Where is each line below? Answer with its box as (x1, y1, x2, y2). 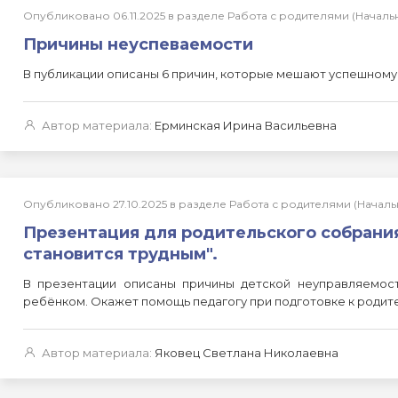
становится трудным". (23, 244, 218, 264)
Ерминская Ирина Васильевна (155, 118, 337, 132)
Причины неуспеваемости (23, 35, 253, 54)
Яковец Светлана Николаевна (155, 346, 338, 360)
